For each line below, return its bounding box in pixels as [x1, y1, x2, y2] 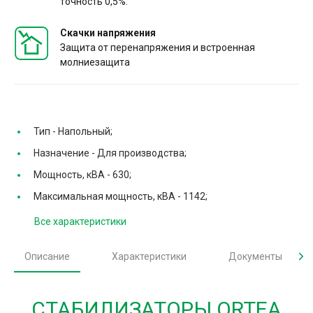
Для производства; [97, 147, 187, 159]
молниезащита [60, 56, 130, 68]
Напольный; [58, 125, 112, 137]
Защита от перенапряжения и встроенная [60, 41, 255, 53]
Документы [228, 250, 282, 262]
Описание [24, 250, 70, 262]
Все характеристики [34, 215, 126, 227]
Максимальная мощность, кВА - [34, 190, 183, 202]
